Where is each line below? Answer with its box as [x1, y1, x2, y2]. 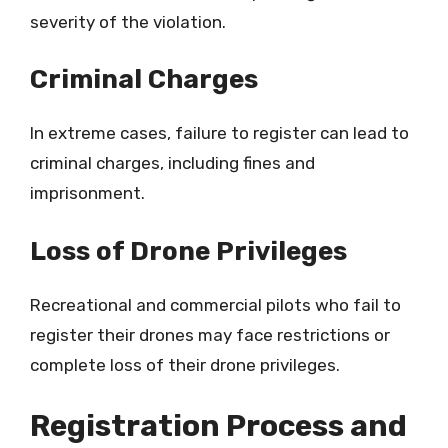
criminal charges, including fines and [30, 153, 315, 173]
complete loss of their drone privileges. [30, 354, 340, 375]
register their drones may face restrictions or [30, 324, 390, 345]
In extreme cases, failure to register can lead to [30, 123, 409, 143]
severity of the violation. [30, 11, 226, 32]
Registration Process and [30, 408, 407, 444]
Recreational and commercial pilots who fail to [30, 294, 401, 315]
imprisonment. [30, 183, 145, 203]
